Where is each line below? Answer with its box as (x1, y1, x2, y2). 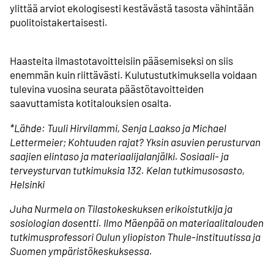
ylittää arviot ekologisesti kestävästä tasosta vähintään (10, 2, 254, 15)
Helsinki (10, 177, 45, 190)
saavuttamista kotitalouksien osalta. (10, 97, 172, 109)
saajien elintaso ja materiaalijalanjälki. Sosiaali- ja (10, 149, 229, 162)
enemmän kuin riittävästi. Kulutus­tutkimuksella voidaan (10, 68, 257, 81)
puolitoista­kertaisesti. (10, 16, 108, 29)
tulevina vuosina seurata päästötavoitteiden (10, 83, 204, 95)
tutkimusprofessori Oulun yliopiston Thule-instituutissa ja (10, 230, 261, 243)
